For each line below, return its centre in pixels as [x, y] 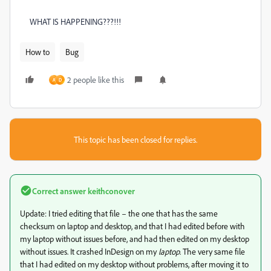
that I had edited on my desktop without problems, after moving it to [134, 264]
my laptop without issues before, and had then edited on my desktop [135, 238]
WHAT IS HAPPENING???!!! [75, 21]
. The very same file [212, 251]
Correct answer [59, 191]
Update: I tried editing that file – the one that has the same [119, 213]
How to [38, 51]
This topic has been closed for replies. [135, 139]
